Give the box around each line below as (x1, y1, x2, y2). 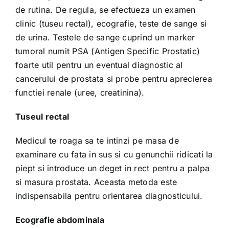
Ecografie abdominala (15, 214, 104, 225)
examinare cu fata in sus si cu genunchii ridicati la (15, 149, 213, 159)
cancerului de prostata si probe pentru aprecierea (15, 73, 212, 84)
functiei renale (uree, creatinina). (15, 87, 145, 98)
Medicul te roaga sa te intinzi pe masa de (15, 135, 179, 146)
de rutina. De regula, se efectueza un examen (15, 4, 196, 15)
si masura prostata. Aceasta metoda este (15, 176, 177, 187)
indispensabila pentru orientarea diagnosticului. (15, 190, 203, 201)
